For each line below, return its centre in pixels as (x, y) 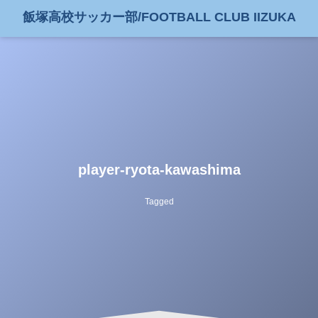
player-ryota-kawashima (159, 169)
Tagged (159, 201)
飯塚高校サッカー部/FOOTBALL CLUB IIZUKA (159, 17)
